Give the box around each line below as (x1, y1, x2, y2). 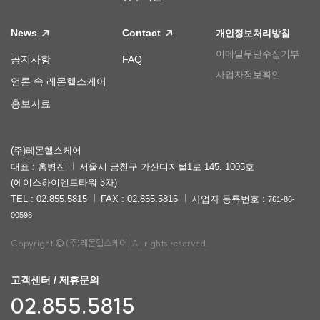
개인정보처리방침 (216, 28, 291, 39)
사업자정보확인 (216, 69, 281, 81)
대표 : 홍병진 (11, 161, 66, 173)
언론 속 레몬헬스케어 (11, 76, 106, 88)
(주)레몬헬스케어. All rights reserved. (64, 237, 208, 249)
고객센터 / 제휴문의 (11, 274, 99, 286)
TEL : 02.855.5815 (11, 194, 87, 205)
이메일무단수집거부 (216, 49, 300, 60)
